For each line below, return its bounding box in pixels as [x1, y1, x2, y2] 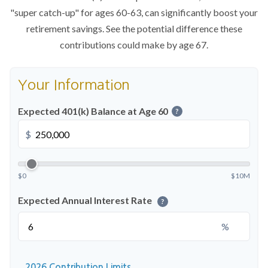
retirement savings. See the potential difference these [26, 23, 242, 34]
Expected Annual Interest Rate [18, 194, 154, 206]
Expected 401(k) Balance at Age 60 [18, 105, 169, 117]
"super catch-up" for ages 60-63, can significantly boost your [10, 7, 258, 18]
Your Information [18, 77, 130, 92]
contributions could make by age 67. [60, 39, 208, 50]
